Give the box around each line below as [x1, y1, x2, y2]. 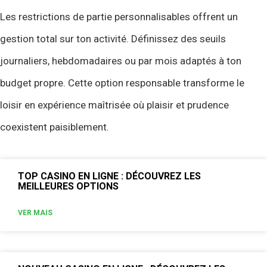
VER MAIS [18, 208, 52, 217]
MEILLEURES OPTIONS [18, 180, 119, 192]
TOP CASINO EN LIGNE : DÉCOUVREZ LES [18, 170, 201, 182]
